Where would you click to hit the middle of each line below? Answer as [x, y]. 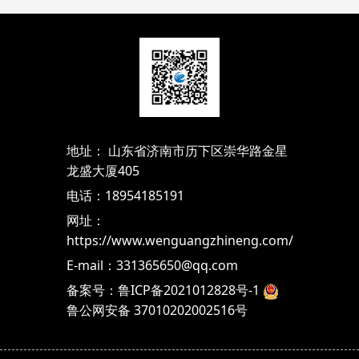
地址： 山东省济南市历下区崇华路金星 [177, 151]
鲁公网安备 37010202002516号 [157, 311]
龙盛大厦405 [103, 171]
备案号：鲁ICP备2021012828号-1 [163, 290]
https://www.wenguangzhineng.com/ [179, 241]
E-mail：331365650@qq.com [152, 266]
